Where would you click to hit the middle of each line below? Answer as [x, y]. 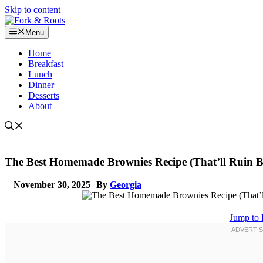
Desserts [44, 96]
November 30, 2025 [52, 184]
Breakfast [46, 64]
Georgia [126, 184]
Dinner [41, 85]
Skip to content [33, 10]
